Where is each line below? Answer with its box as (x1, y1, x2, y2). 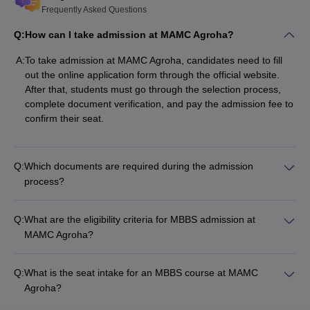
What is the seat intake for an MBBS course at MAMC (24, 267, 258, 279)
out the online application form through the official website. (25, 69, 280, 81)
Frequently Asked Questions (42, 5, 147, 15)
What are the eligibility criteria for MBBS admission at (24, 214, 255, 226)
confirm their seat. (25, 113, 107, 125)
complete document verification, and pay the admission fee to (25, 98, 293, 110)
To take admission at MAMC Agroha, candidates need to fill (25, 55, 282, 66)
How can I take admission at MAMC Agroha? (25, 29, 234, 40)
